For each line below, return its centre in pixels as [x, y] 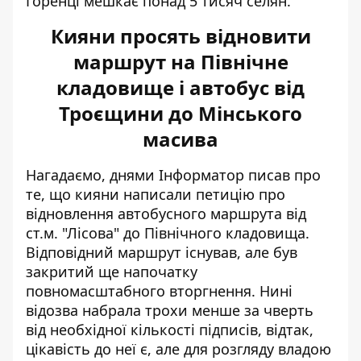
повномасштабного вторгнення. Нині [159, 291]
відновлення [72, 214]
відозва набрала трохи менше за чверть [170, 310]
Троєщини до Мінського [180, 113]
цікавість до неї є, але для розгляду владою [178, 349]
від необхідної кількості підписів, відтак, [170, 330]
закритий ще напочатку [112, 272]
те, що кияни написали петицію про [156, 194]
